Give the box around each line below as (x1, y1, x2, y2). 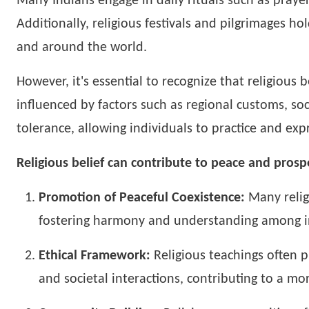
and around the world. (17, 41, 147, 54)
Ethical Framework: (39, 249, 150, 263)
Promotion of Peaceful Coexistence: (39, 191, 245, 205)
